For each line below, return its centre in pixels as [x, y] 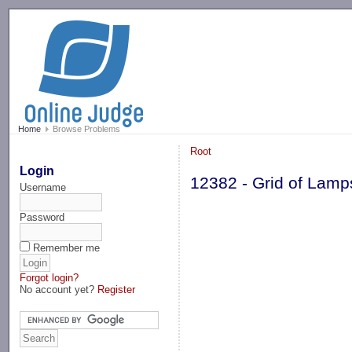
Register [117, 289]
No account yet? [59, 289]
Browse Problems [85, 129]
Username [43, 187]
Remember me [67, 247]
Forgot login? [49, 277]
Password [42, 217]
